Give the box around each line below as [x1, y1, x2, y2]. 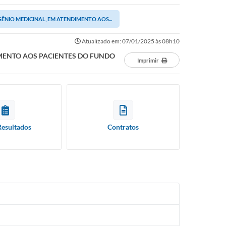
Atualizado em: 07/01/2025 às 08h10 [81, 37, 180, 45]
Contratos [107, 123, 139, 131]
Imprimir [137, 57, 159, 64]
